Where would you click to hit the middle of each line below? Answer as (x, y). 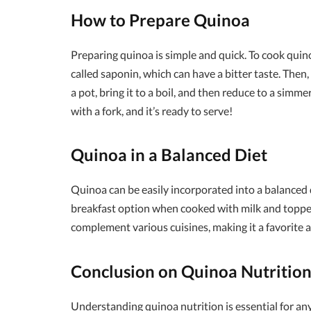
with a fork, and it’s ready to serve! (152, 110)
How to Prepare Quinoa (160, 19)
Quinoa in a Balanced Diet (169, 155)
